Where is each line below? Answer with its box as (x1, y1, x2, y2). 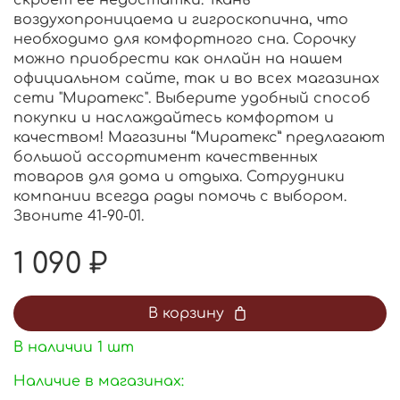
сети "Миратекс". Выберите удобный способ (13, 90, 371, 107)
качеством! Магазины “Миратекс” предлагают (13, 129, 385, 146)
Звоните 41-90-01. (13, 208, 144, 225)
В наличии (13, 339, 93, 356)
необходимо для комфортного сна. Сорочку (13, 31, 356, 48)
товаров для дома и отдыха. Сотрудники (13, 169, 345, 186)
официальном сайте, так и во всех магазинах (13, 71, 379, 87)
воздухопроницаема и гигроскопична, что (13, 12, 348, 29)
